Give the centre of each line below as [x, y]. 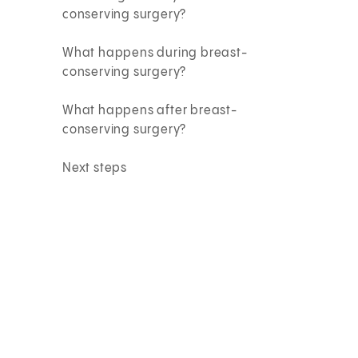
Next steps [95, 168]
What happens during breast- [155, 53]
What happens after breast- [150, 110]
